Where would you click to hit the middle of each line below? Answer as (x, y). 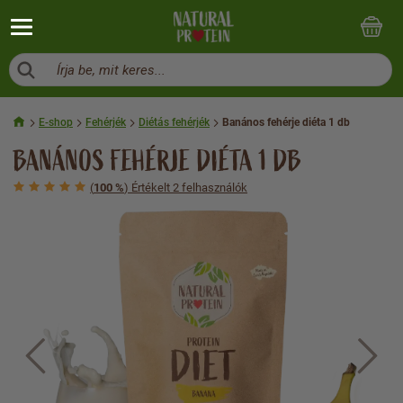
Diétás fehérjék (174, 122)
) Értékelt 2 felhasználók (186, 188)
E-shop (56, 122)
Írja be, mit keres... (109, 70)
